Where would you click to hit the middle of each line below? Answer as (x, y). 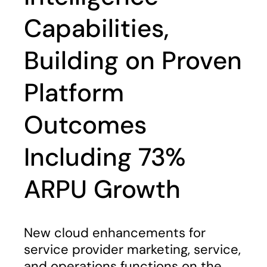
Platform (74, 93)
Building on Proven (133, 60)
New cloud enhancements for (115, 233)
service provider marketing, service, (132, 249)
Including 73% (105, 157)
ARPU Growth (102, 189)
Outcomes (85, 125)
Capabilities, (96, 28)
